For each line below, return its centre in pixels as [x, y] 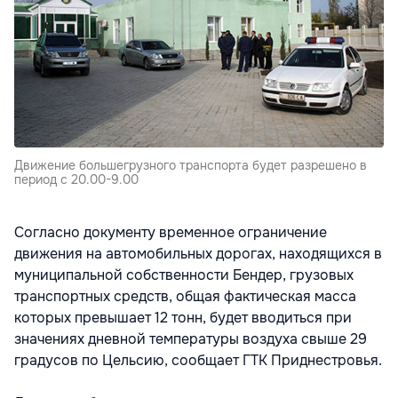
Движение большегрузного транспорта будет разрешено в [191, 166]
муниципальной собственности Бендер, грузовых [184, 275]
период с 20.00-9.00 [76, 180]
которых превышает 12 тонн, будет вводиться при [183, 318]
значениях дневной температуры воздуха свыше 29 [191, 339]
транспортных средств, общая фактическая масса [185, 297]
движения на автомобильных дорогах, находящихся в [198, 254]
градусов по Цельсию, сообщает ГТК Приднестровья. [198, 361]
